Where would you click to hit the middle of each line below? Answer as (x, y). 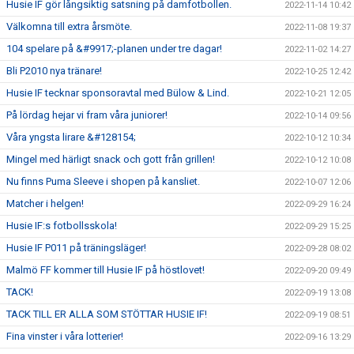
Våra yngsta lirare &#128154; (71, 137)
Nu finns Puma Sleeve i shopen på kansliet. (103, 181)
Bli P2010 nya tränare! (54, 70)
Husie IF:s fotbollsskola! (62, 225)
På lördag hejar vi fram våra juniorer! (87, 115)
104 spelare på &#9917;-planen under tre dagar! (114, 48)
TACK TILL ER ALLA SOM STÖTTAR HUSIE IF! (107, 314)
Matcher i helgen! (45, 203)
